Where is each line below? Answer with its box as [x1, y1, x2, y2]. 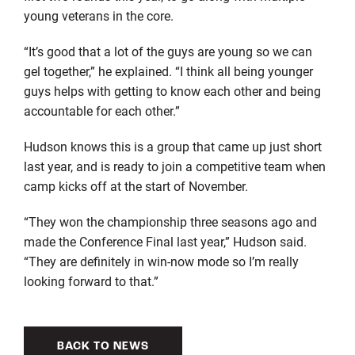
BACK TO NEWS [56, 341, 149, 353]
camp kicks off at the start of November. [23, 177, 248, 195]
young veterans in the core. [23, 7, 174, 25]
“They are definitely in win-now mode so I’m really [23, 253, 299, 270]
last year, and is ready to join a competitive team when [23, 158, 326, 175]
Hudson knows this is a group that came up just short [23, 138, 322, 155]
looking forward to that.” [23, 273, 158, 290]
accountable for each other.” [23, 102, 180, 120]
